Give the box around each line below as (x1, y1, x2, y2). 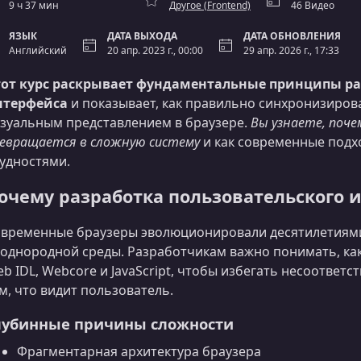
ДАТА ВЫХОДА (107, 29, 177, 43)
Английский (9, 44, 67, 57)
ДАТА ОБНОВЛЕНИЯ (243, 29, 341, 43)
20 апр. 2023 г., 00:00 (107, 44, 203, 57)
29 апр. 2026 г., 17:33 (243, 44, 339, 57)
